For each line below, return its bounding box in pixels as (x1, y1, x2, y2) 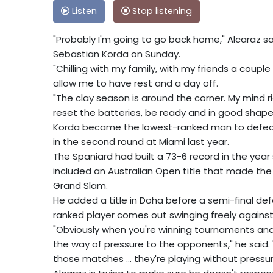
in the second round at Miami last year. (53, 135, 229, 148)
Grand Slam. (53, 179, 108, 192)
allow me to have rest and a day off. (53, 76, 218, 90)
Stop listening (130, 4, 192, 17)
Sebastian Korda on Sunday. (53, 47, 180, 60)
